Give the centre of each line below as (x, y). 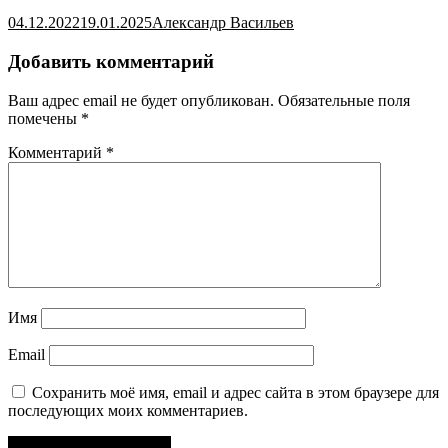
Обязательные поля (344, 100)
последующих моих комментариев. (128, 410)
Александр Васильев (223, 23)
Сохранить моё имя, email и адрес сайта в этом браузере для (235, 392)
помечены (44, 118)
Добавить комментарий (111, 62)
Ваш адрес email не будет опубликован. (141, 100)
